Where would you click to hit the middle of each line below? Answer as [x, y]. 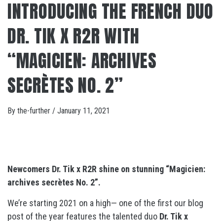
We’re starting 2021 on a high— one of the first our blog [105, 203]
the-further [35, 111]
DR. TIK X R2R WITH [74, 36]
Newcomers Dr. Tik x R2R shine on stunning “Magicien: [106, 169]
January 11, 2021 [84, 111]
